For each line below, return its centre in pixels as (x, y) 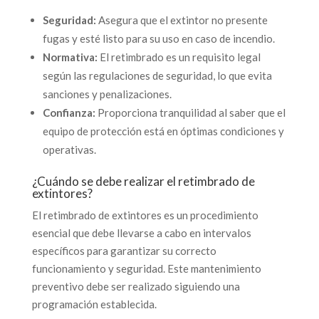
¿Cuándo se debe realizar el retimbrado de (143, 181)
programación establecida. (94, 304)
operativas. (69, 149)
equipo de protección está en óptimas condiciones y (163, 131)
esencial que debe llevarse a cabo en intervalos (141, 232)
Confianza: (69, 112)
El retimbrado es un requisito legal (179, 57)
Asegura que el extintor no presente (182, 20)
